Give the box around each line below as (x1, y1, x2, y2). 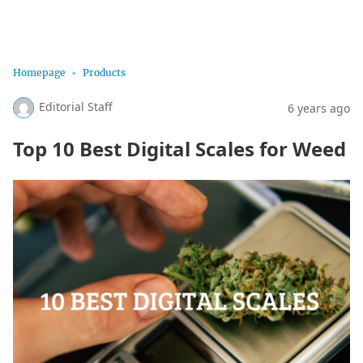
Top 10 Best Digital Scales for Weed (13, 135, 346, 162)
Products (83, 66, 126, 79)
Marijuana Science (13, 14, 125, 32)
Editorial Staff (39, 99, 113, 114)
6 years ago (288, 100, 350, 116)
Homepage (13, 66, 66, 79)
